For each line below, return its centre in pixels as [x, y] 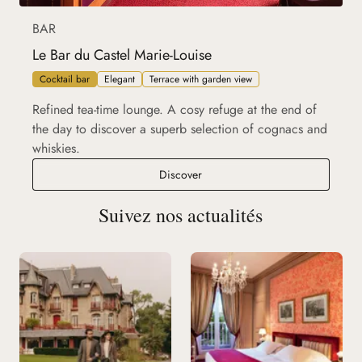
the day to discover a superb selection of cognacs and [180, 129]
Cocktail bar [65, 80]
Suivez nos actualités [181, 215]
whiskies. [56, 149]
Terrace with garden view [201, 80]
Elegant [120, 80]
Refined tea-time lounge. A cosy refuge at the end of [175, 110]
